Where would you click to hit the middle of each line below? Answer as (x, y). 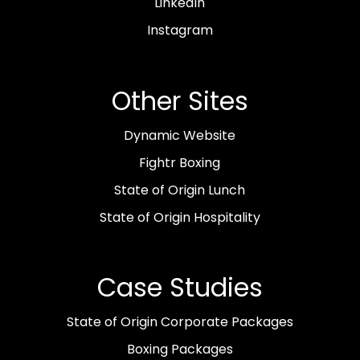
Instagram (180, 31)
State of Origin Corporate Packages (180, 322)
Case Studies (180, 288)
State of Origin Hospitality (180, 217)
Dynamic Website (180, 135)
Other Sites (180, 100)
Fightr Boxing (180, 162)
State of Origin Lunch (180, 190)
